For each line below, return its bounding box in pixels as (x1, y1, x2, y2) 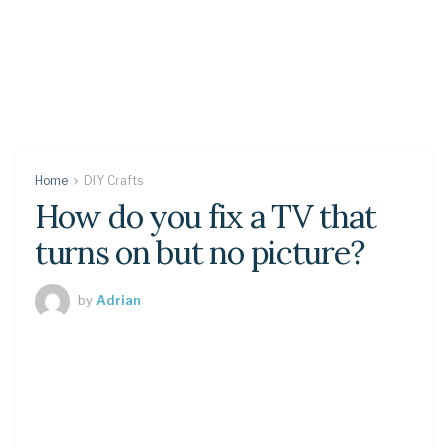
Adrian (96, 291, 141, 308)
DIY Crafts (84, 173, 143, 188)
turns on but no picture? (35, 232, 364, 273)
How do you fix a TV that (35, 196, 376, 237)
